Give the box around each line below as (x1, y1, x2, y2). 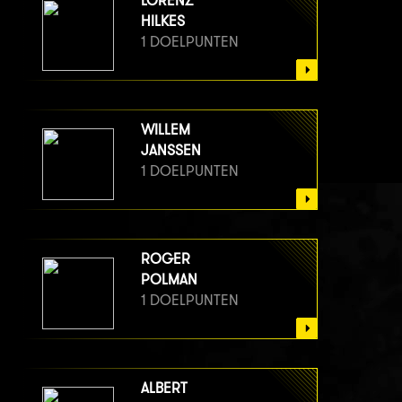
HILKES (141, 13, 185, 31)
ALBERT (141, 380, 188, 398)
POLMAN (141, 271, 197, 289)
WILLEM (141, 121, 190, 139)
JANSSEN (141, 142, 201, 160)
